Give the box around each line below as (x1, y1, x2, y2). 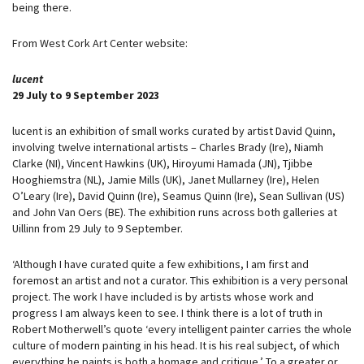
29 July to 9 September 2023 (12, 88, 159, 102)
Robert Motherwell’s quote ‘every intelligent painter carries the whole (12, 322, 352, 336)
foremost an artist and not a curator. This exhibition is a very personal (12, 273, 348, 288)
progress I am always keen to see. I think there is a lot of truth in (12, 305, 323, 320)
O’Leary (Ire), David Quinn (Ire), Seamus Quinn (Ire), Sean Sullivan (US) (12, 188, 344, 203)
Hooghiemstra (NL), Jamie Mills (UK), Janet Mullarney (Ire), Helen (12, 172, 319, 187)
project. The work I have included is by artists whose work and (12, 289, 314, 304)
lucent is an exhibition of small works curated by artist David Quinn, (12, 123, 336, 138)
